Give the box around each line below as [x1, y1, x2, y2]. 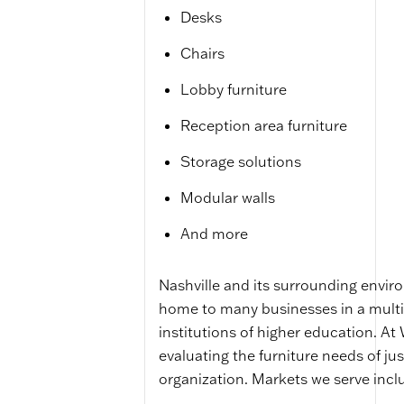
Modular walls [179, 188, 275, 207]
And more [179, 225, 248, 243]
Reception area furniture [179, 116, 347, 134]
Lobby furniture [179, 80, 287, 98]
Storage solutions [179, 152, 301, 170]
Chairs [179, 44, 225, 62]
